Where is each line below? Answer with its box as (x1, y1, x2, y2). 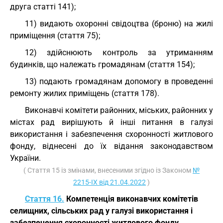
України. (10, 153, 41, 163)
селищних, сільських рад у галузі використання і (10, 206, 193, 216)
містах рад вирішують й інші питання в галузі (10, 117, 213, 127)
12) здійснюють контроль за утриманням (25, 48, 213, 57)
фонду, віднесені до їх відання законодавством (10, 141, 213, 151)
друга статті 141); (10, 2, 76, 11)
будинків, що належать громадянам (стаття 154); (10, 60, 195, 69)
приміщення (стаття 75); (10, 31, 100, 40)
